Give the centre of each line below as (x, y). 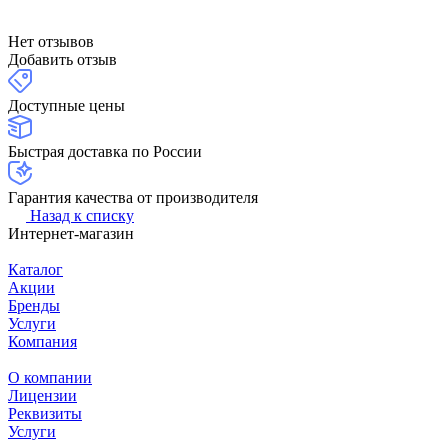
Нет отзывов (51, 42)
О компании (50, 378)
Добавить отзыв (62, 60)
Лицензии (42, 396)
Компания (42, 342)
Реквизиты (45, 414)
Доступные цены (66, 106)
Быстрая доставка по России (105, 152)
